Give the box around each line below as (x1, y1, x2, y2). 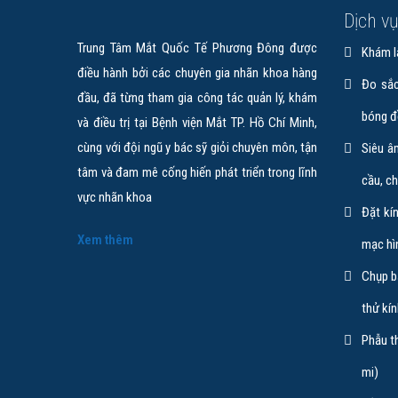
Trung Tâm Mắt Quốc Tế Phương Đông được (77, 40, 317, 56)
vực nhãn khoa (77, 189, 152, 205)
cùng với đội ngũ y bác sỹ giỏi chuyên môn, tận (77, 139, 317, 155)
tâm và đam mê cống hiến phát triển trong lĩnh (77, 164, 317, 180)
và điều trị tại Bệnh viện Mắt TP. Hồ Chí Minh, (77, 115, 317, 131)
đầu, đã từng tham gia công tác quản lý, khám (77, 90, 317, 106)
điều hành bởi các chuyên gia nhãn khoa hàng (77, 65, 317, 81)
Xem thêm (77, 232, 133, 248)
